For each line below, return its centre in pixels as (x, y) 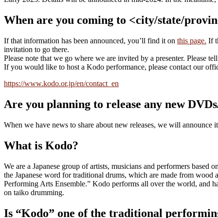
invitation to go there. (36, 50)
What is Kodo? (41, 145)
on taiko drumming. (34, 192)
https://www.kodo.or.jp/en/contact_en (61, 84)
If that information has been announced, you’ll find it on (91, 41)
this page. (192, 41)
